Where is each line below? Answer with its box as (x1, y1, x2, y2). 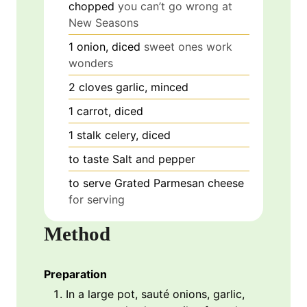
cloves (79, 80, 112, 95)
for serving (69, 193, 125, 207)
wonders (69, 56, 113, 71)
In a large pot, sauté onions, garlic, (66, 287, 245, 302)
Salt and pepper (112, 152, 195, 167)
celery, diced (105, 128, 171, 143)
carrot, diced (77, 104, 143, 119)
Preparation (44, 267, 107, 282)
